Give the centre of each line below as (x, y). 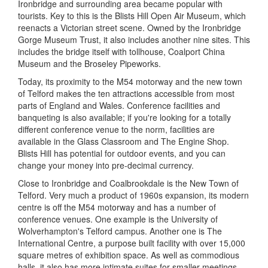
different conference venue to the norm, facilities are (116, 129)
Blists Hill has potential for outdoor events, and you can (122, 153)
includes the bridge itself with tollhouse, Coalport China (121, 51)
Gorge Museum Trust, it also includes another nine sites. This (134, 39)
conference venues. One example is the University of (118, 219)
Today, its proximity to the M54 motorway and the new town (130, 81)
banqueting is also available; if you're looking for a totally (124, 117)
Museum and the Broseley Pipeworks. (89, 63)
